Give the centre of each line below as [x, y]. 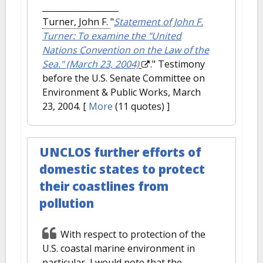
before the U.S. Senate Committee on [124, 78]
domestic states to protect [122, 169]
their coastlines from [104, 186]
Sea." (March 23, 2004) [91, 64]
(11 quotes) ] [141, 106]
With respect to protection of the [133, 234]
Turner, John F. [76, 22]
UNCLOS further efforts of [120, 152]
